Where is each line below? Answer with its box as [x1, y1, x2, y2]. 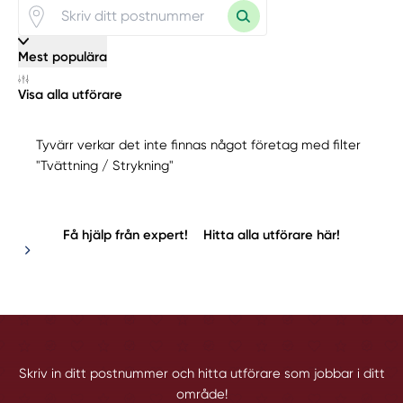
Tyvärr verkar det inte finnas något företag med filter [36, 137, 362, 154]
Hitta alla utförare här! [203, 227, 341, 244]
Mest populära [18, 49, 108, 66]
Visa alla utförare [18, 85, 123, 103]
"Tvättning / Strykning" [36, 157, 175, 175]
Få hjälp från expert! [62, 227, 188, 244]
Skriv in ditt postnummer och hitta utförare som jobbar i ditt [18, 365, 385, 382]
